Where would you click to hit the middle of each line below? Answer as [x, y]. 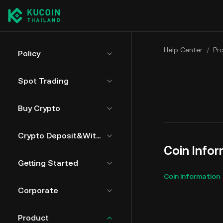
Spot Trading [43, 81]
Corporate [38, 190]
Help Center [183, 50]
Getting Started [48, 163]
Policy [29, 54]
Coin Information [192, 176]
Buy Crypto [39, 108]
